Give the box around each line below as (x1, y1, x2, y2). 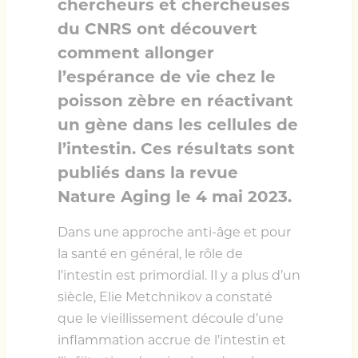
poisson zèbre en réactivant (58, 91, 293, 111)
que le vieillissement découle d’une (58, 311, 284, 327)
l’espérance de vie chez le (58, 67, 276, 87)
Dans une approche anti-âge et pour (58, 225, 291, 241)
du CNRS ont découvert (58, 19, 257, 39)
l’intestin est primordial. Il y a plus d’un (58, 268, 300, 284)
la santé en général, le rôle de (58, 246, 243, 262)
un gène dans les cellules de (58, 115, 298, 135)
